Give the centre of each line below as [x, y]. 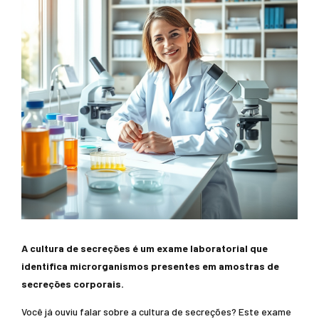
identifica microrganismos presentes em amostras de [150, 266]
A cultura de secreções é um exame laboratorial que [145, 248]
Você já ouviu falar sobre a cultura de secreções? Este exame [156, 312]
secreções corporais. [73, 284]
